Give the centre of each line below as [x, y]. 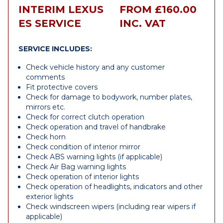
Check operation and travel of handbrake [96, 127]
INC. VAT [143, 23]
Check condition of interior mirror [83, 147]
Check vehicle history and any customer [95, 67]
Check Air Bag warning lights [76, 167]
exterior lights [50, 197]
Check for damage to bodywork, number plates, [109, 97]
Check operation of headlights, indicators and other [114, 187]
